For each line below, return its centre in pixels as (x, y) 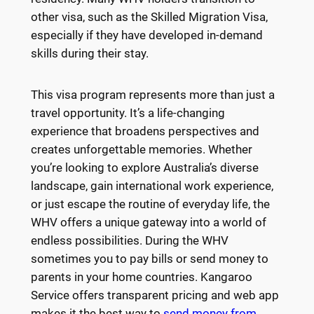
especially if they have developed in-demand (146, 35)
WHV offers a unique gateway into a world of (148, 223)
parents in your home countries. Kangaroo (141, 277)
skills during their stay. (89, 53)
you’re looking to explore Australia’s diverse (144, 168)
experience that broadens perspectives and (145, 131)
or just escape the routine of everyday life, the (150, 204)
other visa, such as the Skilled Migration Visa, (149, 16)
